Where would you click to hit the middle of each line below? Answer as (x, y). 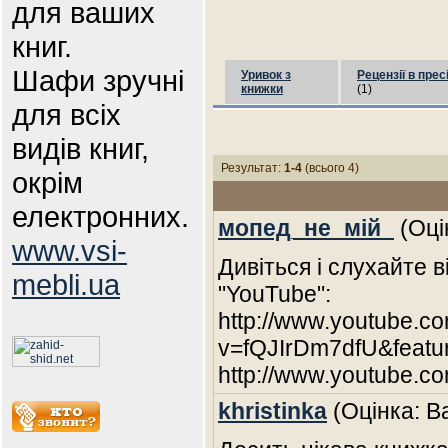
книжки (262, 89)
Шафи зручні (98, 80)
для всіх (66, 114)
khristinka (272, 411)
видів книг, (80, 148)
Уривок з (266, 75)
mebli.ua (66, 284)
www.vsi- (69, 250)
